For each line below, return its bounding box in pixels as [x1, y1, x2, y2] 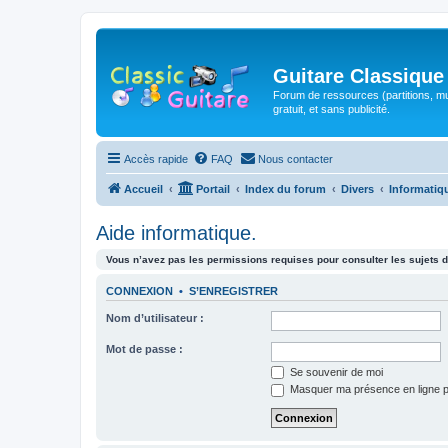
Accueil [124, 183, 163, 195]
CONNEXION [106, 285, 173, 298]
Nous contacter [258, 153, 333, 165]
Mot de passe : [106, 342, 183, 355]
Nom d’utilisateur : [106, 311, 204, 324]
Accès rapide [124, 153, 188, 165]
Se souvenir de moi [287, 365, 383, 378]
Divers [341, 183, 374, 195]
